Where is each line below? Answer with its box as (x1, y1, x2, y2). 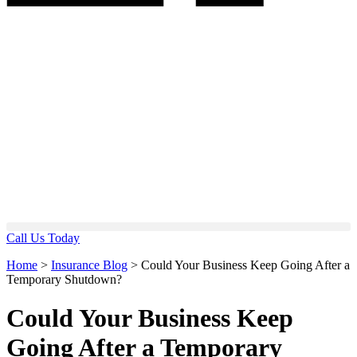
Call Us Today (6, 231, 80, 245)
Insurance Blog (51, 258, 127, 272)
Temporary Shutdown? (6, 273, 122, 286)
